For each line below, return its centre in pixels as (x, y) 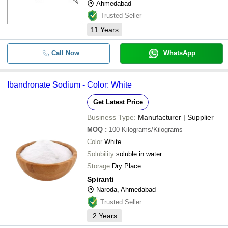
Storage (98, 166)
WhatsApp (179, 53)
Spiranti (101, 179)
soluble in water (139, 154)
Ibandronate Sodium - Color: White (69, 85)
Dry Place (126, 166)
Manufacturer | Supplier (176, 117)
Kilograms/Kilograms (152, 130)
